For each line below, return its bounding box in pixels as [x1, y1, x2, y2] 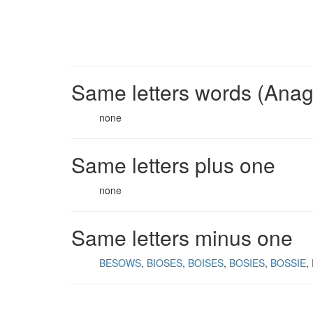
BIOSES [147, 256, 182, 270]
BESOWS [99, 256, 141, 270]
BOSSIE [270, 256, 306, 270]
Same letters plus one [71, 150, 275, 180]
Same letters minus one [71, 222, 293, 252]
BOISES [188, 256, 224, 270]
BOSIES [229, 256, 265, 270]
